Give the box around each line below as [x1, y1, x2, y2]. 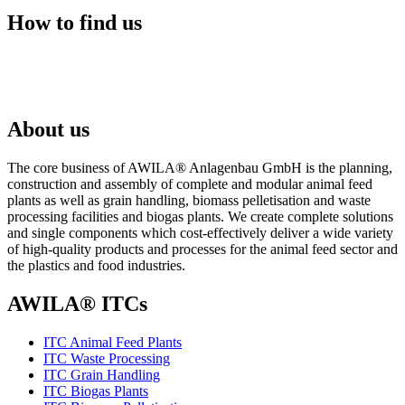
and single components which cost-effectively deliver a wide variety [7, 225, 393, 241]
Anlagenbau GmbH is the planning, [186, 160, 392, 176]
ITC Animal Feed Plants [43, 334, 182, 351]
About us [7, 118, 89, 142]
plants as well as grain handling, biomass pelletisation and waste [7, 193, 371, 209]
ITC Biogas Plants [43, 383, 148, 400]
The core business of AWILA [7, 160, 175, 176]
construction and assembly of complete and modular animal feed [7, 176, 372, 193]
